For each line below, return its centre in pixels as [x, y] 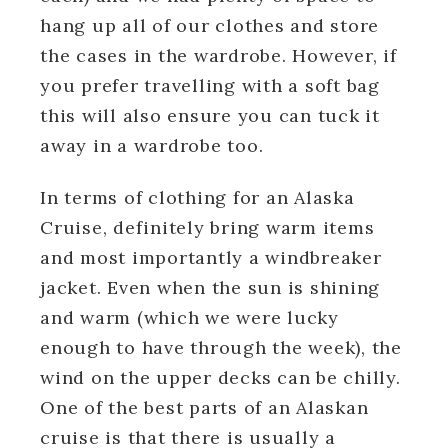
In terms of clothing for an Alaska [197, 197]
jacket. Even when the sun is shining [210, 287]
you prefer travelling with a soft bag [210, 85]
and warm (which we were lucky [189, 317]
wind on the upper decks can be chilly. [220, 377]
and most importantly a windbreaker [211, 257]
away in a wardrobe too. [152, 145]
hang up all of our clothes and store [209, 25]
